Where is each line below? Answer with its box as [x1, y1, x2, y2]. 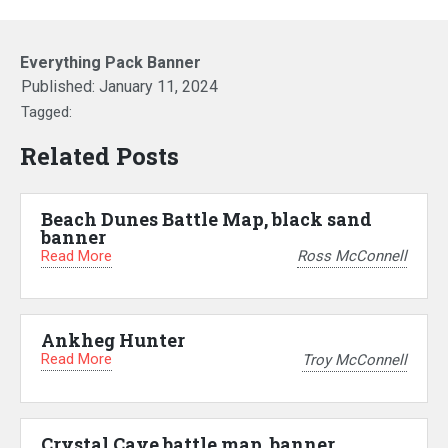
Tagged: [21, 102, 72, 121]
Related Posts [20, 139, 179, 172]
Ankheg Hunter [41, 328, 185, 353]
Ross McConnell [297, 247, 407, 266]
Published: [21, 76, 99, 96]
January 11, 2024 [99, 76, 218, 96]
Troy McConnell [302, 350, 407, 369]
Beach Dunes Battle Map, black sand [41, 206, 372, 231]
